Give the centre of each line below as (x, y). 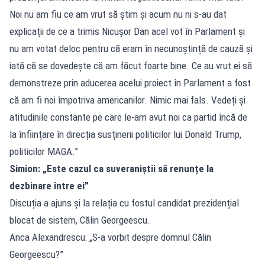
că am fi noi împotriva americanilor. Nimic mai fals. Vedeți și (127, 100)
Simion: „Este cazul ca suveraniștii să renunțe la (112, 168)
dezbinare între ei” (49, 185)
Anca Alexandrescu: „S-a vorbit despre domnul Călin (110, 237)
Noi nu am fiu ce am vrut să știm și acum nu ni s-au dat (118, 14)
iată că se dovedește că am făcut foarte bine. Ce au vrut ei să (131, 65)
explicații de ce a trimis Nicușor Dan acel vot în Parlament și (127, 31)
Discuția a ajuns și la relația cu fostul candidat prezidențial (124, 203)
